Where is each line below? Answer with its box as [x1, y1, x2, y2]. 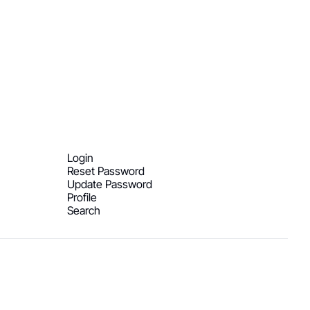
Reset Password [66, 163, 145, 178]
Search [66, 203, 100, 217]
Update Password [66, 176, 152, 191]
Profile [66, 190, 97, 204]
